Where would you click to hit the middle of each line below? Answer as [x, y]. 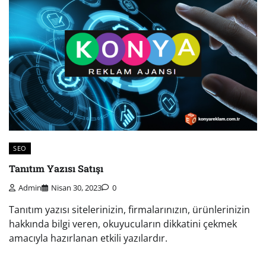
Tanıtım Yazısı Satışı [56, 168]
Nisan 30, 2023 [76, 187]
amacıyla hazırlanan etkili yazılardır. [88, 238]
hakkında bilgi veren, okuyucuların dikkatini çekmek [123, 224]
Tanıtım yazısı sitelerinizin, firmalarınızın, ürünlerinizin [129, 209]
